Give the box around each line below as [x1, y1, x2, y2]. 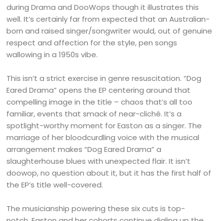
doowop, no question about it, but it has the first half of [6, 168, 212, 179]
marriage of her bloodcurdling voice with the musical [6, 132, 200, 143]
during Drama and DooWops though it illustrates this [6, 2, 199, 13]
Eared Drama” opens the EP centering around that [6, 85, 191, 96]
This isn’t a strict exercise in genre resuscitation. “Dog [6, 73, 202, 84]
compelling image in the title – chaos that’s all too [6, 97, 193, 108]
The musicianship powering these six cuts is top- [6, 203, 185, 214]
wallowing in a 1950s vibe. [6, 49, 98, 60]
